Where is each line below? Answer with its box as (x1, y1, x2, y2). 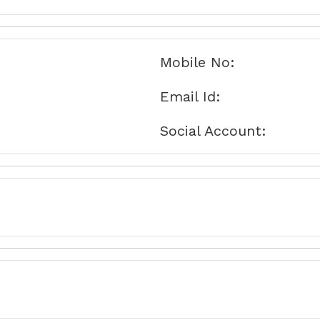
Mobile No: (160, 54, 235, 71)
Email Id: (160, 88, 221, 105)
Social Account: (160, 122, 266, 139)
